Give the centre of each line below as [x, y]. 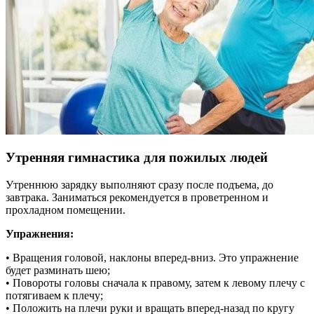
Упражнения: [40, 234]
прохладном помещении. [66, 210]
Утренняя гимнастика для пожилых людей [137, 158]
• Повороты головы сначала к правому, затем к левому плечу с [155, 283]
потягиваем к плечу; [54, 296]
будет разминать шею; [58, 271]
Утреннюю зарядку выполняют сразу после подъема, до [139, 185]
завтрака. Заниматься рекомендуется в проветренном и [137, 198]
